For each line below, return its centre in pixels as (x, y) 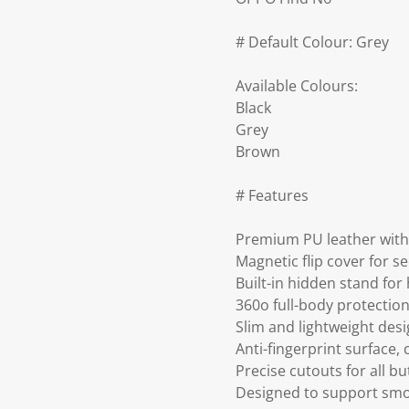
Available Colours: (297, 86)
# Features (272, 196)
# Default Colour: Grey (312, 42)
